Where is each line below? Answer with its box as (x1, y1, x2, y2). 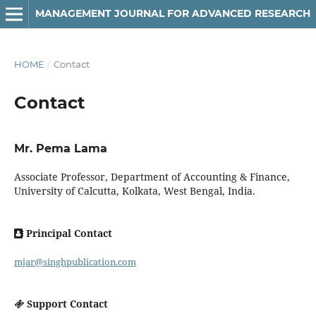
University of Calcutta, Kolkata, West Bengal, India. (13, 183, 255, 197)
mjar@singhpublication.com (13, 255, 136, 268)
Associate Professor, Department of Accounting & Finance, (13, 169, 290, 183)
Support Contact (23, 296, 108, 310)
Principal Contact (23, 226, 112, 240)
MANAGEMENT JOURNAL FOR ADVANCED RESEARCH (35, 7, 310, 20)
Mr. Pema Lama (13, 141, 107, 155)
